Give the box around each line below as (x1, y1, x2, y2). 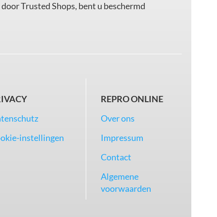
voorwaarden (100, 183, 151, 194)
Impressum (100, 132, 143, 143)
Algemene (100, 171, 139, 182)
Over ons (100, 113, 135, 124)
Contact (100, 152, 131, 163)
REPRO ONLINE (100, 93, 163, 105)
